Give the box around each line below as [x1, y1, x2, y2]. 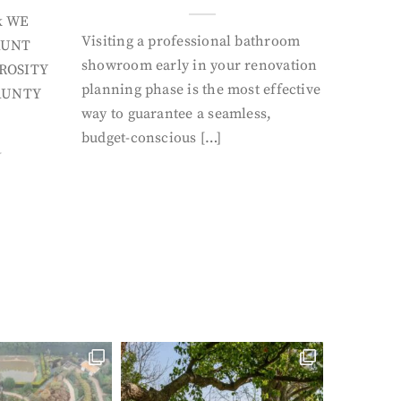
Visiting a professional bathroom [81, 32, 301, 50]
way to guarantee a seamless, [81, 105, 272, 123]
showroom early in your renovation [81, 56, 318, 74]
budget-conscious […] [81, 129, 222, 147]
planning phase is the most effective [81, 81, 321, 98]
